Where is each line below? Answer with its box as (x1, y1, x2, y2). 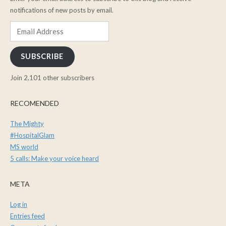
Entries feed (10, 212, 45, 220)
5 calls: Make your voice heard (10, 154, 99, 163)
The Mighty (10, 120, 44, 128)
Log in (10, 200, 27, 209)
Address (10, 33, 34, 42)
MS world (10, 143, 38, 151)
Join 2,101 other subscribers (10, 74, 94, 82)
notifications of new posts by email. (10, 6, 114, 14)
